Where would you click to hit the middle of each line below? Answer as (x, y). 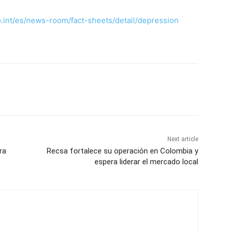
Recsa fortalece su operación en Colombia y (122, 151)
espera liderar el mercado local (146, 162)
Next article (183, 139)
